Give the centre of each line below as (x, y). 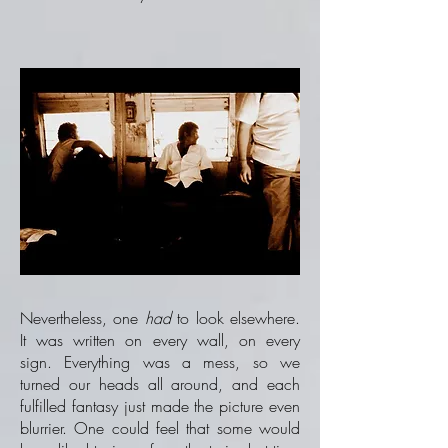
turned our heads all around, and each (160, 384)
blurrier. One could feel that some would (160, 428)
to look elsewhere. (235, 318)
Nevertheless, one (82, 318)
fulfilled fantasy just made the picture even (160, 406)
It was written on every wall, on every (160, 340)
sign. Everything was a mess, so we (160, 362)
